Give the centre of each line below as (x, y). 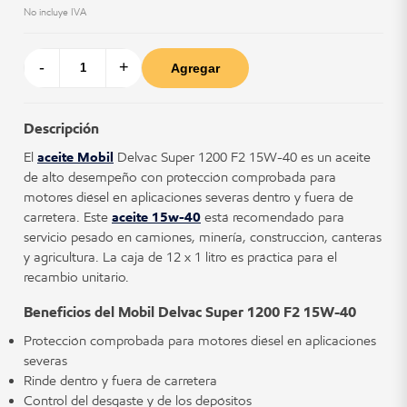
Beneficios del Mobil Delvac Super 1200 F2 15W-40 (190, 312)
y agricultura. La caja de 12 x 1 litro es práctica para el (180, 257)
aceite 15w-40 (156, 217)
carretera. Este (68, 217)
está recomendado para (273, 217)
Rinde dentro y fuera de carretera (120, 380)
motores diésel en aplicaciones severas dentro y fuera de (189, 197)
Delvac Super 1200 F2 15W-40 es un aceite (242, 157)
